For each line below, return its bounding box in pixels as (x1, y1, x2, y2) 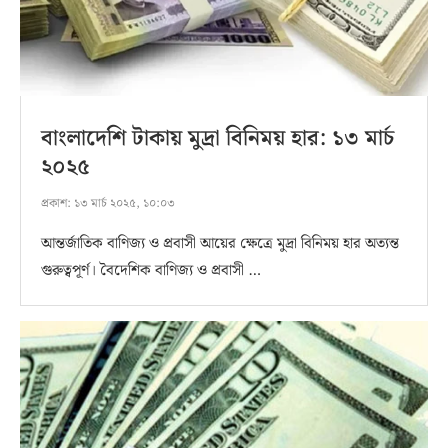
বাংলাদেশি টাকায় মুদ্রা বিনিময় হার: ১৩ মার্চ (41, 120, 394, 156)
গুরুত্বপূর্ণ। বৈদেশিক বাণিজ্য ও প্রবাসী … (41, 258, 261, 283)
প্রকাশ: (41, 193, 71, 213)
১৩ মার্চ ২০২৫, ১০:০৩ (71, 193, 175, 213)
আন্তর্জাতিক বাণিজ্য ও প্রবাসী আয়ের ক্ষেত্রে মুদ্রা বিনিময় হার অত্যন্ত (41, 231, 399, 256)
